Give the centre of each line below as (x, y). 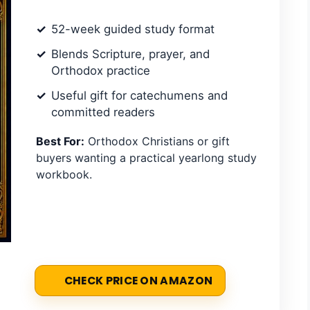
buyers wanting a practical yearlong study (146, 157)
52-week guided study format (133, 29)
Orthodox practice (101, 70)
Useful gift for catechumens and (139, 95)
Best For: (60, 141)
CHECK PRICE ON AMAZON (138, 280)
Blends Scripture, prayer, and (130, 54)
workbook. (64, 174)
